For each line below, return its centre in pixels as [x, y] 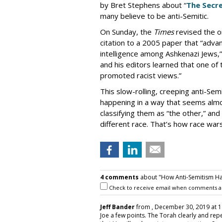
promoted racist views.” [141, 76]
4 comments [119, 177]
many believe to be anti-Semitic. [154, 16]
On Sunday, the [127, 32]
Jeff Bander [117, 207]
